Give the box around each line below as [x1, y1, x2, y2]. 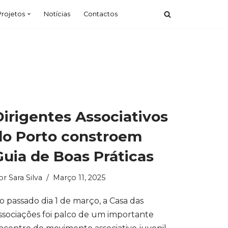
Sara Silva [9, 173, 42, 182]
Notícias [44, 10, 70, 18]
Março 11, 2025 [53, 173, 105, 182]
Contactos [83, 10, 118, 18]
